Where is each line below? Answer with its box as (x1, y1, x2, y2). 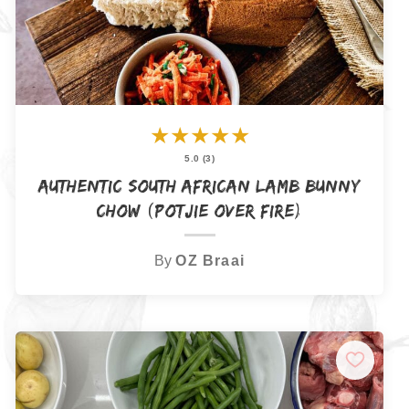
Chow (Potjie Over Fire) (96, 199, 304, 220)
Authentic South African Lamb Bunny (38, 174, 362, 195)
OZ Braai (175, 252, 246, 269)
